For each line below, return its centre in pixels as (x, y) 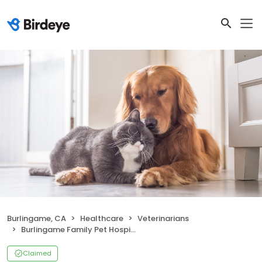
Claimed (37, 254)
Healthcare (102, 219)
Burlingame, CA (37, 219)
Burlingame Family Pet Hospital (76, 230)
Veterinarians (163, 219)
